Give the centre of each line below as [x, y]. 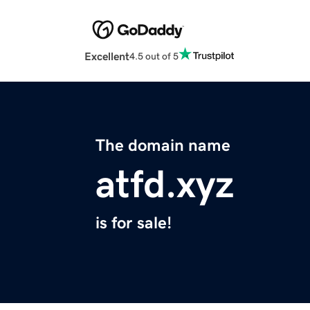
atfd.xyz [165, 184]
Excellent [107, 56]
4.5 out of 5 [154, 56]
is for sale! [134, 223]
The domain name [163, 146]
